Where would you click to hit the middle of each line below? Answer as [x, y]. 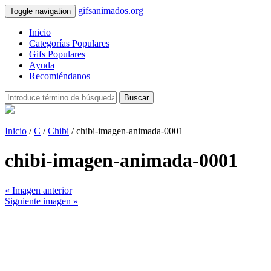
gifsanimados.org [111, 11]
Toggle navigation [40, 11]
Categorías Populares [69, 43]
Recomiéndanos [60, 76]
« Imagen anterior [38, 190]
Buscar [136, 98]
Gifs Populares [57, 54]
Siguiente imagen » [41, 201]
